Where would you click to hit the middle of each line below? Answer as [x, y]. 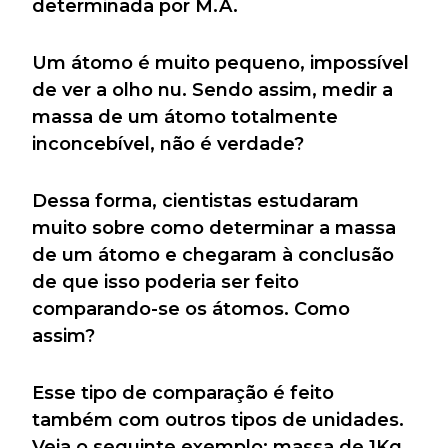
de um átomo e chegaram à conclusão [213, 254]
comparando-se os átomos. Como [191, 308]
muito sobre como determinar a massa [214, 227]
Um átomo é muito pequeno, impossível [220, 62]
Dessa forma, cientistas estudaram [195, 200]
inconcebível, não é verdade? [168, 143]
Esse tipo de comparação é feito [183, 392]
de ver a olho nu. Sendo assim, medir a [212, 89]
